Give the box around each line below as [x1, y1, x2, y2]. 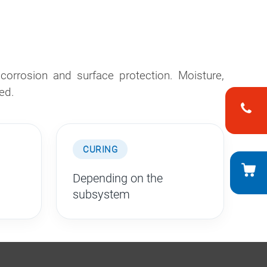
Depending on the [73, 171, 163, 186]
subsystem [73, 187, 131, 202]
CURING [83, 144, 118, 155]
